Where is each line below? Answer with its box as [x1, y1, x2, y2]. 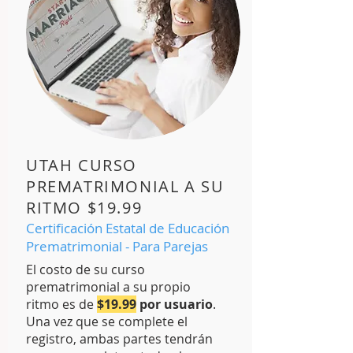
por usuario [139, 295, 213, 313]
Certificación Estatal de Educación [26, 219, 229, 237]
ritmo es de [26, 295, 97, 313]
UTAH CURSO [26, 154, 137, 176]
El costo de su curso [26, 261, 145, 278]
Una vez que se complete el [26, 313, 188, 330]
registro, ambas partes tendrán [26, 330, 213, 347]
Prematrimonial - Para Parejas [26, 237, 208, 255]
